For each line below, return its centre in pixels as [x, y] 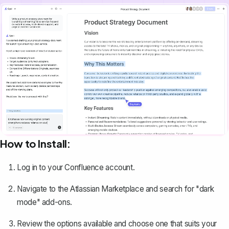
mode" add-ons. [44, 202]
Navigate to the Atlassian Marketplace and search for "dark [116, 189]
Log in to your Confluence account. [76, 167]
